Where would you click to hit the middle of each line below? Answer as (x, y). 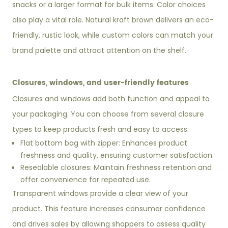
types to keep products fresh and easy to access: (101, 130)
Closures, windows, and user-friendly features (101, 83)
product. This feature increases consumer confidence (109, 209)
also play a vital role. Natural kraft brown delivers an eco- (113, 20)
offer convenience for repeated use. (86, 180)
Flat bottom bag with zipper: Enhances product (104, 143)
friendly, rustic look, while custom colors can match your (113, 35)
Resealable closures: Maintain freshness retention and (116, 168)
